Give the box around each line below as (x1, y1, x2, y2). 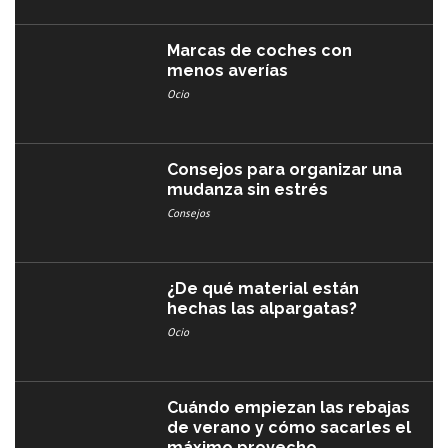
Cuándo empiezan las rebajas (167, 397, 411, 417)
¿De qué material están (167, 278, 360, 298)
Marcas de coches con (167, 41, 353, 61)
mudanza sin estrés (167, 180, 329, 200)
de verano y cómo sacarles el (167, 417, 412, 437)
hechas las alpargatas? (167, 298, 358, 318)
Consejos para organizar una (167, 160, 403, 180)
